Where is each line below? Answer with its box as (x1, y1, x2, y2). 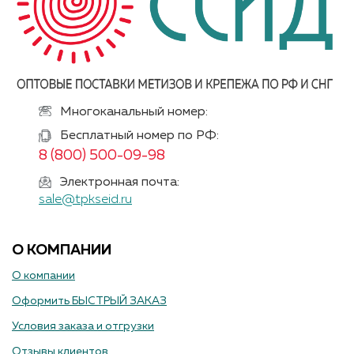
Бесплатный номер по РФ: (60, 130, 219, 143)
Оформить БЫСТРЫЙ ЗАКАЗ (12, 296, 167, 307)
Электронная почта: (60, 176, 179, 190)
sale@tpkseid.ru (39, 194, 132, 207)
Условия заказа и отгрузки (12, 321, 154, 333)
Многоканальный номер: (60, 106, 208, 119)
